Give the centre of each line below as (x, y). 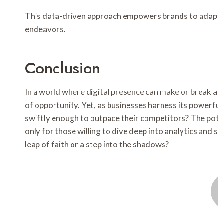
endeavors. (45, 29)
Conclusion (63, 68)
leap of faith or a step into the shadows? (97, 145)
